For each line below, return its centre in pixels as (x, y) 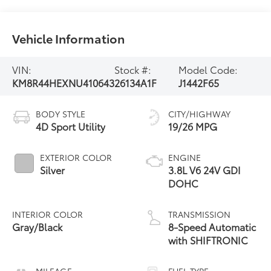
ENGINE (184, 158)
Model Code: (208, 70)
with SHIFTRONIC (208, 240)
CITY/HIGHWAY (199, 114)
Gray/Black (38, 227)
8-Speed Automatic (212, 227)
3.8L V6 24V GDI (204, 170)
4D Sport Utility (71, 126)
